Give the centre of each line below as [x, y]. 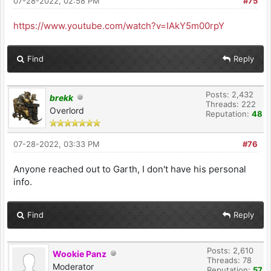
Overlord [67, 110]
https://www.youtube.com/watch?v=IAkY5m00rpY [119, 25]
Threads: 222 [231, 104]
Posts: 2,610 [230, 250]
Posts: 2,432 [230, 94]
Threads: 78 [229, 260]
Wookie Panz [80, 253]
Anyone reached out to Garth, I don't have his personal [130, 169]
